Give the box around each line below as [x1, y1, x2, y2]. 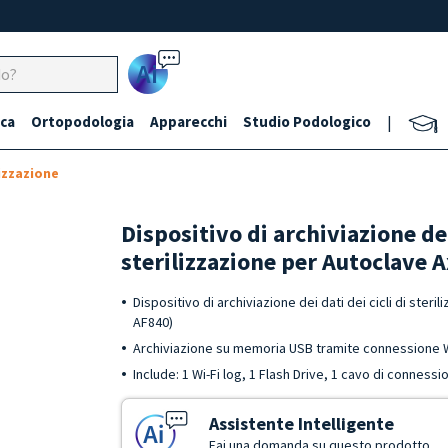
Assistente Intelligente [209, 412, 395, 435]
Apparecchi [150, 112, 227, 131]
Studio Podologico [243, 112, 371, 131]
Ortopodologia [31, 112, 134, 131]
